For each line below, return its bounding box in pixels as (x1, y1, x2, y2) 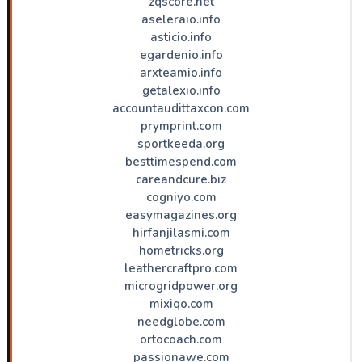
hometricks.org (138, 242, 224, 259)
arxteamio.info (140, 64, 222, 81)
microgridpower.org (124, 277, 238, 294)
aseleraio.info (141, 11, 221, 27)
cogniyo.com (145, 188, 217, 205)
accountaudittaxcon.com (112, 99, 250, 116)
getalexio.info (141, 82, 221, 99)
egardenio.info (139, 46, 223, 63)
